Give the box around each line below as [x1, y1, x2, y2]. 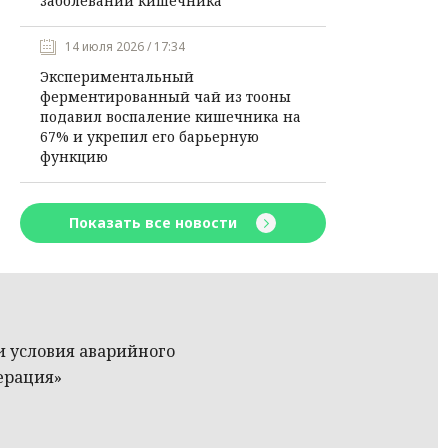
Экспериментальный [39, 67, 194, 86]
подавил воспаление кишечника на [39, 107, 301, 126]
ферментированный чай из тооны [39, 87, 291, 106]
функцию [39, 147, 108, 166]
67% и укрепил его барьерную [39, 127, 259, 146]
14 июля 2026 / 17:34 [64, 38, 185, 55]
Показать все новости [69, 213, 242, 232]
